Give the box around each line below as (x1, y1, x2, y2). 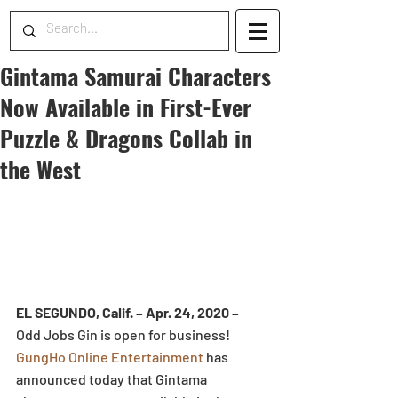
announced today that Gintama (16, 370, 210, 387)
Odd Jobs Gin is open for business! (16, 325, 233, 343)
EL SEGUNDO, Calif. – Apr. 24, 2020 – (16, 303, 242, 321)
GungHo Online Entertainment (16, 347, 203, 365)
